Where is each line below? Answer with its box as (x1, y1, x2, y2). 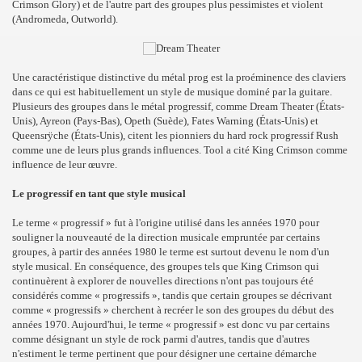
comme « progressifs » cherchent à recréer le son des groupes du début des (12, 304, 334, 316)
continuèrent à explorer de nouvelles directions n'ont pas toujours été (12, 275, 314, 287)
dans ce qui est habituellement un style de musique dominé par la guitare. (12, 86, 332, 98)
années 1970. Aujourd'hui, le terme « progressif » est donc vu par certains (12, 318, 330, 330)
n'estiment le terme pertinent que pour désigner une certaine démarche (12, 347, 317, 360)
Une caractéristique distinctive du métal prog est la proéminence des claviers (12, 71, 346, 83)
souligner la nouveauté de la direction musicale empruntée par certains (12, 231, 320, 243)
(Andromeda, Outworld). (12, 13, 118, 25)
